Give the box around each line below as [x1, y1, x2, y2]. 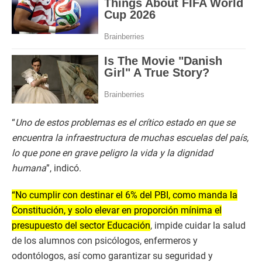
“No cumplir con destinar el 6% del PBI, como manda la [12, 189, 237, 201]
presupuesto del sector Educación [12, 220, 150, 232]
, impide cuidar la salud [150, 220, 246, 232]
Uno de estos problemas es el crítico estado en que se [15, 117, 235, 129]
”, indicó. [46, 163, 81, 174]
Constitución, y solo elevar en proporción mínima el [12, 205, 222, 216]
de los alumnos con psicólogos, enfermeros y [12, 235, 198, 247]
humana [12, 163, 46, 174]
